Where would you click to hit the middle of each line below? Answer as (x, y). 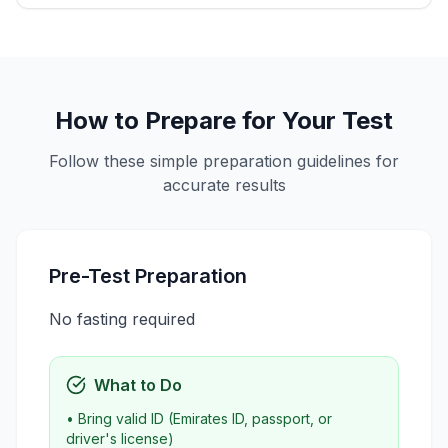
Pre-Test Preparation (148, 276)
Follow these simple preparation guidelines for (224, 161)
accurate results (224, 185)
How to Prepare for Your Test (224, 120)
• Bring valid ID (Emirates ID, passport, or (199, 418)
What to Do (138, 385)
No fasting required (122, 319)
